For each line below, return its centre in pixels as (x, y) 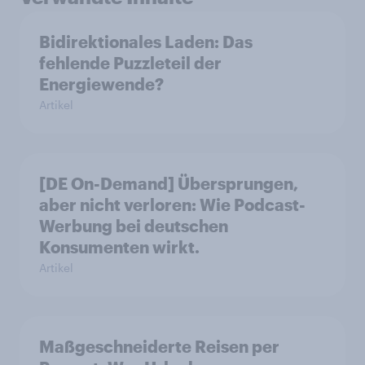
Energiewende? (101, 84)
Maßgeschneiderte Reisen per (159, 347)
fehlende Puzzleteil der (130, 63)
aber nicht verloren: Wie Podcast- (172, 205)
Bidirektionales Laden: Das (146, 42)
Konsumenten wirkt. (119, 247)
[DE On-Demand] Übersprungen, (169, 184)
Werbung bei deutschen (134, 226)
